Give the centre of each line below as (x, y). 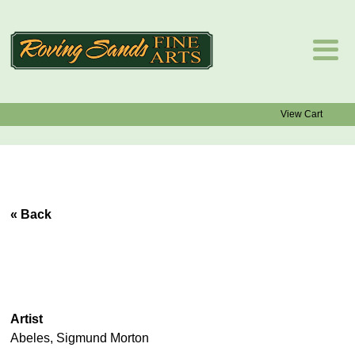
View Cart (301, 114)
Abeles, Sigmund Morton (80, 338)
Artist (27, 319)
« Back (31, 214)
